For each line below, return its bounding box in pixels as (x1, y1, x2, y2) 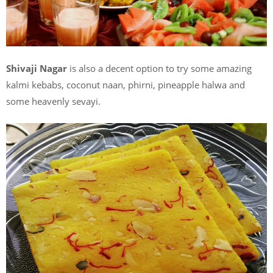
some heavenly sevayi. (6, 94, 101, 107)
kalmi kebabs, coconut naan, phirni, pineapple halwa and (6, 78, 245, 91)
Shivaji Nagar (6, 62, 67, 74)
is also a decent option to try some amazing (67, 62, 252, 74)
